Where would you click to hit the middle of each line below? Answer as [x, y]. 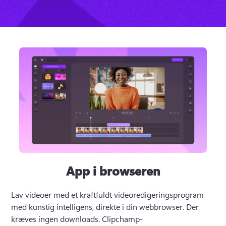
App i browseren [113, 170]
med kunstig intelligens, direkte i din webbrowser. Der [105, 206]
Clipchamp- [123, 218]
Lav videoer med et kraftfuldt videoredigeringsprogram [108, 194]
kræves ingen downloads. [57, 218]
